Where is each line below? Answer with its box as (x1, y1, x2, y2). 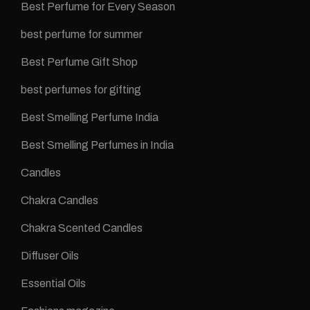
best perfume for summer (21, 28, 143, 41)
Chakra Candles (21, 194, 98, 207)
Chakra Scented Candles (21, 222, 143, 235)
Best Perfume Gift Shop (21, 56, 138, 69)
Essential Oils (21, 277, 86, 290)
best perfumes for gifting (21, 84, 141, 96)
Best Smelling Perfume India (21, 111, 158, 124)
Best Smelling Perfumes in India (21, 139, 174, 152)
